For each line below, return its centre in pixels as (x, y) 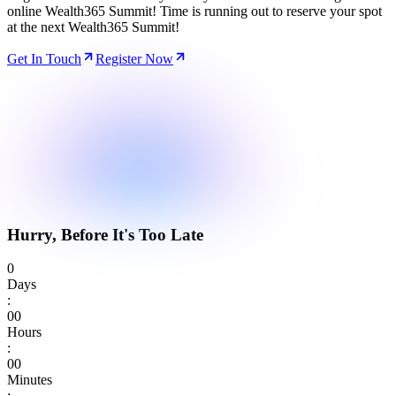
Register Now (134, 58)
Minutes (30, 380)
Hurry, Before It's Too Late (105, 234)
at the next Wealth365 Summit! (93, 27)
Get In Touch (44, 58)
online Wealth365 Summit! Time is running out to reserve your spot (194, 11)
